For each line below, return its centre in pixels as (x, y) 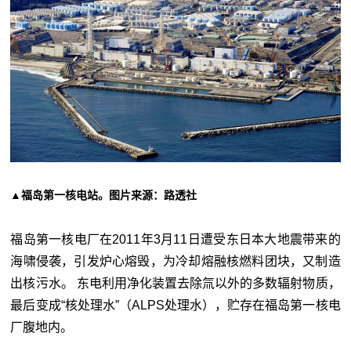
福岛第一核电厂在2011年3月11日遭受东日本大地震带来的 (175, 239)
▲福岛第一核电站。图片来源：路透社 (104, 195)
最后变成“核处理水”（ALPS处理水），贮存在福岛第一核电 (175, 305)
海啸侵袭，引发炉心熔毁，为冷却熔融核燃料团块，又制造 (175, 261)
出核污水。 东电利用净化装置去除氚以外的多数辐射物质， (175, 283)
